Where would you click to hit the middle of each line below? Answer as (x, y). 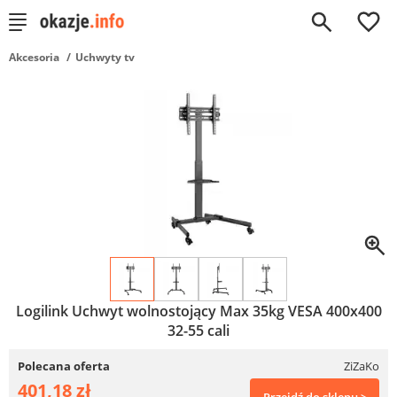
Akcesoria (34, 57)
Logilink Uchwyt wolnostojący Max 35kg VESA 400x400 (198, 311)
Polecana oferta (64, 366)
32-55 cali (198, 331)
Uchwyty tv (105, 57)
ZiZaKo (362, 366)
